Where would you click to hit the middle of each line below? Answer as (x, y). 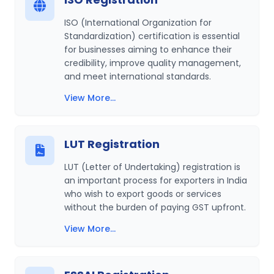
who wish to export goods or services (143, 194)
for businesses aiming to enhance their (148, 50)
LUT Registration (112, 144)
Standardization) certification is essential (152, 36)
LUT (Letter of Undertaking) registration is (152, 167)
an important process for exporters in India (156, 180)
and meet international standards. (138, 76)
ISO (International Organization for (138, 23)
